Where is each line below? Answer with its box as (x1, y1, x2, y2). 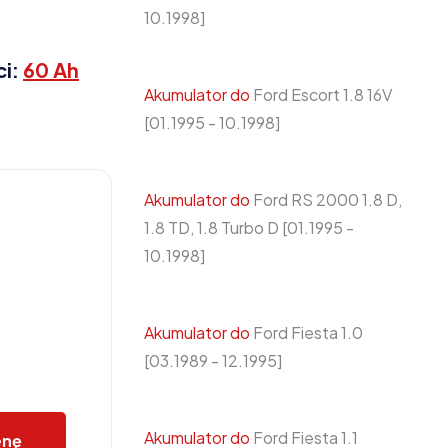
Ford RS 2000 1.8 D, (250, 189, 402, 210)
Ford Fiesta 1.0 (250, 322, 363, 343)
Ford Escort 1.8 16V (250, 84, 392, 105)
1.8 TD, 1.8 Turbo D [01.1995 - (144, 217, 354, 238)
